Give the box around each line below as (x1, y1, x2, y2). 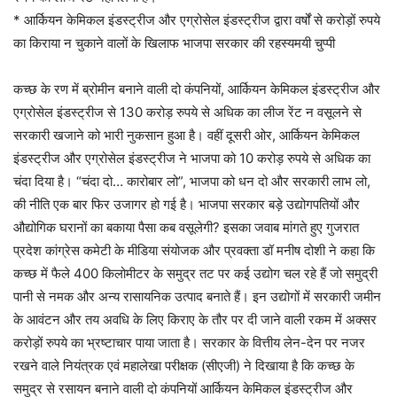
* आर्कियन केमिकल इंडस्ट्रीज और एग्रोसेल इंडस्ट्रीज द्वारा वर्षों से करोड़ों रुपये (13, 12, 380, 28)
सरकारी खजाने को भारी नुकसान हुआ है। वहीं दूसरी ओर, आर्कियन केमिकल (13, 127, 360, 144)
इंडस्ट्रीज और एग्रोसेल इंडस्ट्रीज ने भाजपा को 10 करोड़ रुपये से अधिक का (13, 150, 370, 167)
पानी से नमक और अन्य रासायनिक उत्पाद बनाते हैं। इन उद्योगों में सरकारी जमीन (13, 288, 381, 305)
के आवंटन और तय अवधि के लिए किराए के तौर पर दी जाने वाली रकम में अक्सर (13, 311, 377, 328)
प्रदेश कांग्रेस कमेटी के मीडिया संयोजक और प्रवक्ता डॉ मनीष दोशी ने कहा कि (13, 242, 375, 259)
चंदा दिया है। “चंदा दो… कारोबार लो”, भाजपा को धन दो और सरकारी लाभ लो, (13, 173, 370, 190)
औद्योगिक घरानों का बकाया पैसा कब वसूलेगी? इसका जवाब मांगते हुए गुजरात (13, 219, 359, 236)
